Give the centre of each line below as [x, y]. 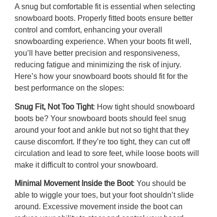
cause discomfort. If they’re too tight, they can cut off [102, 141]
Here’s [27, 77]
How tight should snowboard [146, 107]
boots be [29, 118]
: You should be [159, 184]
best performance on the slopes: [69, 88]
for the [176, 77]
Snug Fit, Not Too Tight [54, 107]
